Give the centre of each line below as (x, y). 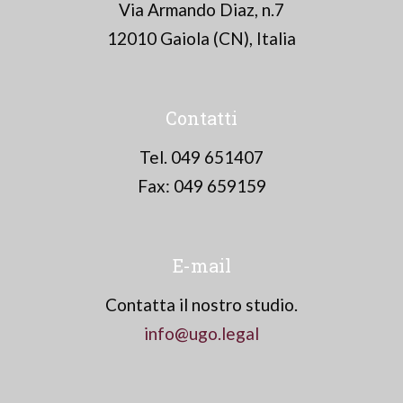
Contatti (201, 118)
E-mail (201, 265)
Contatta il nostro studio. (201, 304)
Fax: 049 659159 (201, 186)
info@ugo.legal (201, 333)
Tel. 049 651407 (201, 157)
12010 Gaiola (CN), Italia (201, 38)
